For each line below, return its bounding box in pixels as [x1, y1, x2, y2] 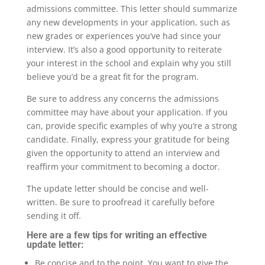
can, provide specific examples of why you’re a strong [26, 120, 237, 132]
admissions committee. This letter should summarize [26, 3, 237, 15]
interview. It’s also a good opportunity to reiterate [26, 44, 222, 56]
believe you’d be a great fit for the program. [26, 71, 199, 83]
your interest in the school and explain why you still [26, 57, 231, 69]
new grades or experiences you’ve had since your [26, 30, 221, 42]
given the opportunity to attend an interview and [26, 147, 220, 159]
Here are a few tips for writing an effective [26, 230, 207, 241]
